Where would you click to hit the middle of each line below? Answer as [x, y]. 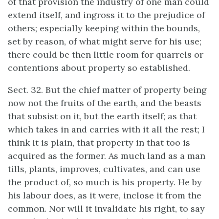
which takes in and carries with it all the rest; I [106, 129]
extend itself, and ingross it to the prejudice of [106, 15]
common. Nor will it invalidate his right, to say [106, 208]
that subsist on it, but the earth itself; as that [102, 116]
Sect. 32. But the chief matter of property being [107, 90]
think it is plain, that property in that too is [99, 142]
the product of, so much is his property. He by [105, 182]
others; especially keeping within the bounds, [104, 28]
